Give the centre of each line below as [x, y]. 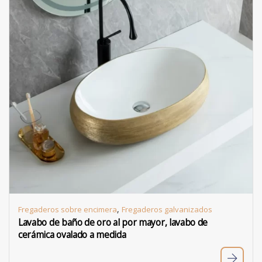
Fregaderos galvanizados [167, 209]
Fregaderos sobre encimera [68, 209]
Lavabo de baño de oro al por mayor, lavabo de [113, 223]
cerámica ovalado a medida [72, 235]
